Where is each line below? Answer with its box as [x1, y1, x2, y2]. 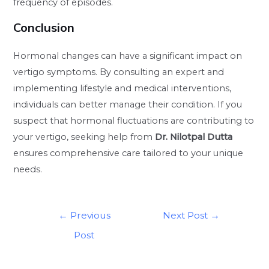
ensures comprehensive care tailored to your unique [13, 148, 244, 159]
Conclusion [13, 20, 75, 35]
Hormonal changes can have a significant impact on [13, 50, 243, 62]
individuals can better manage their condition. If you [13, 99, 243, 110]
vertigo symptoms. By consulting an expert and [13, 67, 225, 78]
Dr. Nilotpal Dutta [155, 131, 233, 143]
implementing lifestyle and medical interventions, [13, 83, 232, 94]
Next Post [163, 210, 211, 222]
